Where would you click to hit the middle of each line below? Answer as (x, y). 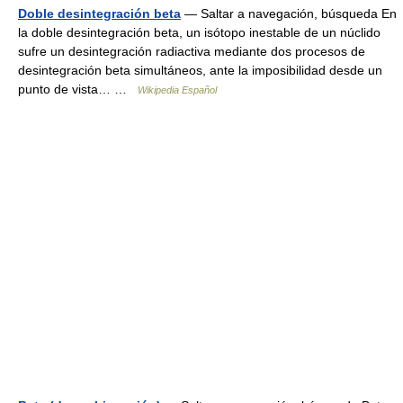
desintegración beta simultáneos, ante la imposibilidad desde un (200, 70)
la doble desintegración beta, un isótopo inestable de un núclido (199, 32)
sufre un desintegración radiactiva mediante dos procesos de (192, 51)
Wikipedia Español (177, 90)
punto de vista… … (78, 89)
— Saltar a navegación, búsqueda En (289, 13)
